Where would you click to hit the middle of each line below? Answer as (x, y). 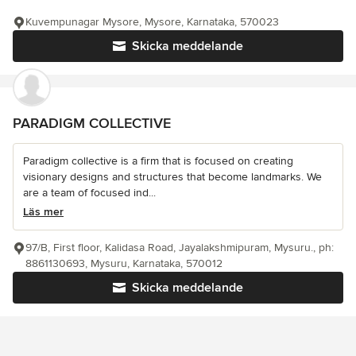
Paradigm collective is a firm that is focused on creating (158, 161)
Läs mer (43, 212)
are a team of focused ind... (89, 193)
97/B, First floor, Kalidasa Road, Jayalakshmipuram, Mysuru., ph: (180, 248)
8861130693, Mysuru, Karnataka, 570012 (124, 264)
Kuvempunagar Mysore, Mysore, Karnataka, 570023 (152, 22)
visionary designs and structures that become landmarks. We (172, 177)
